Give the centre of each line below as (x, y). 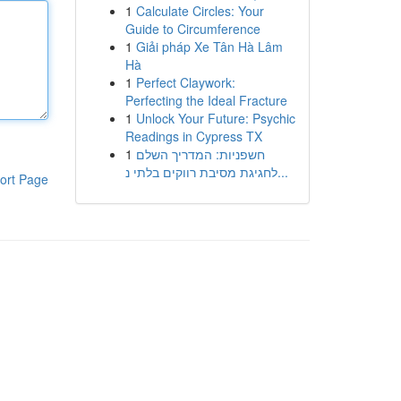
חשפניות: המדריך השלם (200, 154)
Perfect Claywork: (185, 82)
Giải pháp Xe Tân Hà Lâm (209, 47)
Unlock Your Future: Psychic (215, 118)
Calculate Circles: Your (200, 11)
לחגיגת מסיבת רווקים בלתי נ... (282, 172)
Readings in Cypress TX (193, 136)
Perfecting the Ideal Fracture (206, 100)
